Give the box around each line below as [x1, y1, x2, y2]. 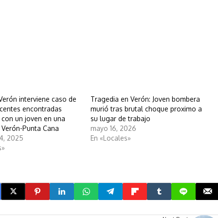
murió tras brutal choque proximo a [90, 104, 202, 113]
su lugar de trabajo [90, 114, 150, 123]
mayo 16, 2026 [90, 124, 136, 132]
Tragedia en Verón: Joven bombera [90, 94, 200, 103]
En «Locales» [90, 133, 131, 142]
